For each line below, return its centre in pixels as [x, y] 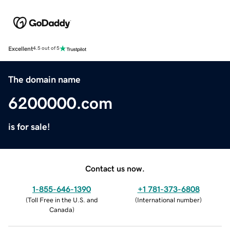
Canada [61, 209]
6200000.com [60, 103]
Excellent [21, 49]
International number [168, 200]
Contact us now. [115, 168]
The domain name [44, 79]
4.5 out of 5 [46, 49]
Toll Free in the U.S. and [63, 200]
